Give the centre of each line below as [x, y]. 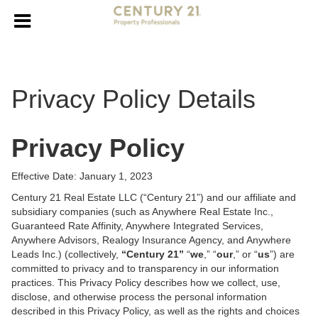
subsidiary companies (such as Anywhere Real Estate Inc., [142, 212]
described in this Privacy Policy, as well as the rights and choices [155, 311]
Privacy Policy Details [133, 99]
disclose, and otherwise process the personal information [139, 297]
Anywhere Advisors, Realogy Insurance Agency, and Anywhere [151, 240]
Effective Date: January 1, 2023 [82, 176]
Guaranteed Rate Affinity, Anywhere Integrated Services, [137, 226]
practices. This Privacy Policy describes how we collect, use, [146, 283]
